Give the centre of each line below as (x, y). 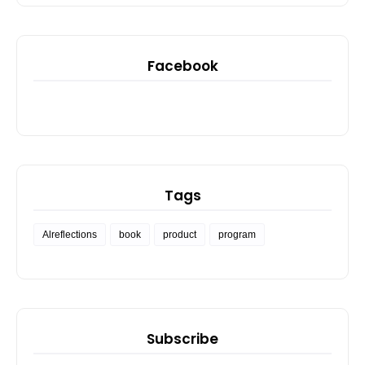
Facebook (182, 66)
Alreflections (70, 234)
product (180, 234)
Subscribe (182, 339)
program (237, 234)
